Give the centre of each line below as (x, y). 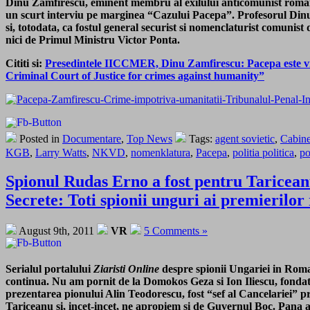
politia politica (263, 152)
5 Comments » (176, 231)
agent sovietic (245, 138)
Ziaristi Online (126, 269)
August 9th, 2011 (57, 231)
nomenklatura (161, 152)
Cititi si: (25, 63)
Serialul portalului (49, 269)
